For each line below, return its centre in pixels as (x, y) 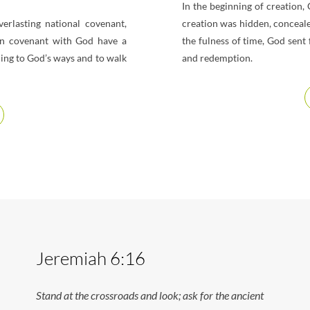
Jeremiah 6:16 (91, 258)
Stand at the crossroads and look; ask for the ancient (150, 295)
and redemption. (217, 57)
